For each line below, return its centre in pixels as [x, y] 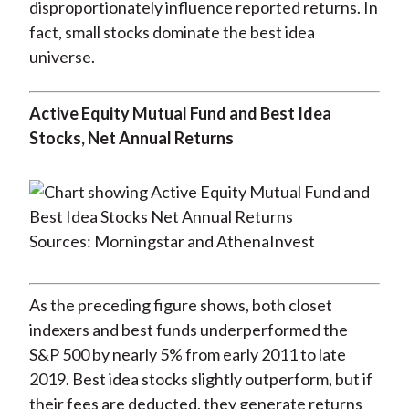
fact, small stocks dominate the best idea [172, 32]
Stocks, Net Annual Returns [131, 138]
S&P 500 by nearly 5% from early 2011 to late [187, 355]
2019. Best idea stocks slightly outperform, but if [200, 379]
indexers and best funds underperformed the [188, 330]
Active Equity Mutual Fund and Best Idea [180, 114]
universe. [62, 57]
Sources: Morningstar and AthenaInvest [172, 241]
